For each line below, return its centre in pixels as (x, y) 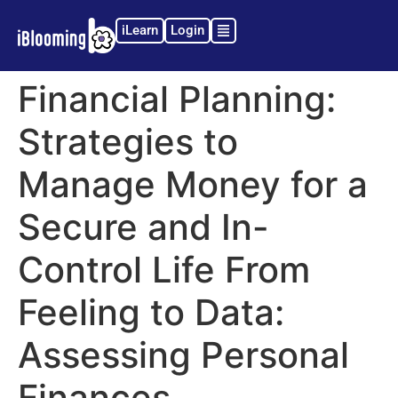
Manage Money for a (193, 185)
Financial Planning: (177, 99)
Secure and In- (143, 227)
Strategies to (128, 142)
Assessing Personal (183, 355)
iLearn (140, 30)
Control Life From (164, 270)
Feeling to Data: (151, 313)
